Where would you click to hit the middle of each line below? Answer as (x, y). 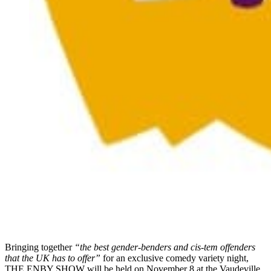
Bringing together (40, 247)
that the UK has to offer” (53, 258)
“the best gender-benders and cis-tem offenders (165, 247)
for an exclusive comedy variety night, (175, 258)
